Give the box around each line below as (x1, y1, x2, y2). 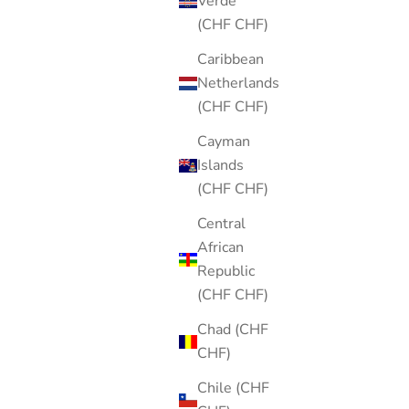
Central (197, 214, 246, 235)
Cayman (197, 131, 250, 152)
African (197, 237, 244, 258)
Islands (197, 155, 244, 176)
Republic (197, 261, 255, 282)
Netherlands (197, 73, 279, 94)
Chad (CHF (197, 320, 268, 341)
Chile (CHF (197, 378, 269, 399)
